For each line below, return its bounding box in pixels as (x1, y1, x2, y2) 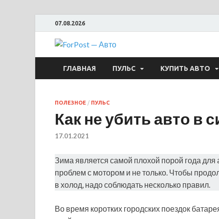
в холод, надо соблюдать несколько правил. (55, 180, 210, 190)
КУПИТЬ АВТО (160, 64, 210, 72)
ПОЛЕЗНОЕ (55, 100, 86, 106)
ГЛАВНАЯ (63, 64, 96, 72)
